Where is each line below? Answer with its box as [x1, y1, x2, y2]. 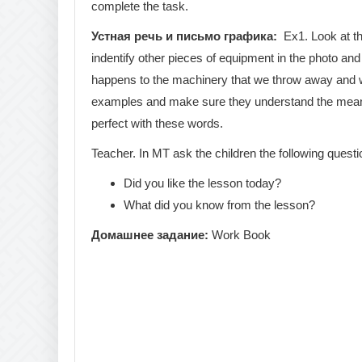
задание [157, 227, 204, 242]
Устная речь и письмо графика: [91, 28, 280, 43]
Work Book [208, 227, 271, 242]
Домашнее [91, 227, 154, 242]
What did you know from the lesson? [124, 197, 315, 212]
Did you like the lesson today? [124, 175, 281, 190]
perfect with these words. [91, 116, 223, 130]
